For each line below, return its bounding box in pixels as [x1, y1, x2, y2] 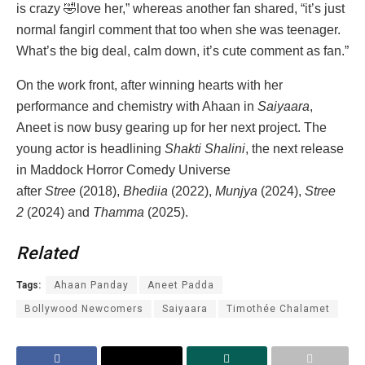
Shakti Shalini [165, 142, 245, 156]
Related [16, 243, 77, 264]
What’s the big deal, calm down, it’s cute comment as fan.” [16, 44, 349, 59]
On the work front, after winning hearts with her [16, 78, 283, 93]
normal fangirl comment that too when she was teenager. [16, 23, 341, 37]
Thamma [93, 205, 144, 220]
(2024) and [24, 205, 93, 220]
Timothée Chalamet [226, 302, 330, 314]
